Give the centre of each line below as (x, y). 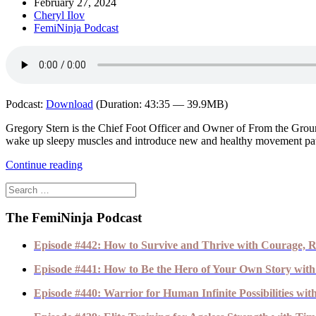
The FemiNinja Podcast (74, 218)
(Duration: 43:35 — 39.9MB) (160, 104)
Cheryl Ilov (59, 15)
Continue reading (44, 164)
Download (69, 104)
